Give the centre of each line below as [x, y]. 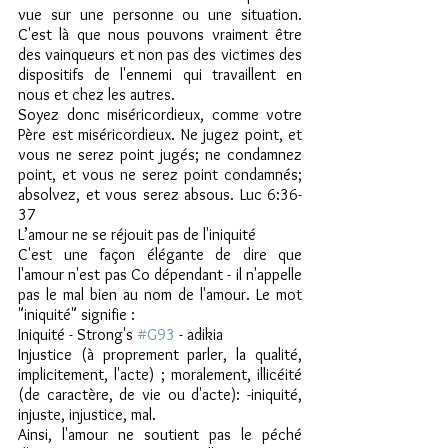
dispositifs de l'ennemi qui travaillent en [160, 74]
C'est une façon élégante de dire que [160, 254]
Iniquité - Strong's [77, 334]
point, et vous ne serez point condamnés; [160, 174]
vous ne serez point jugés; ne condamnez [160, 154]
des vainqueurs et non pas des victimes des [160, 54]
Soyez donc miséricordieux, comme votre [160, 114]
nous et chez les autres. [96, 94]
